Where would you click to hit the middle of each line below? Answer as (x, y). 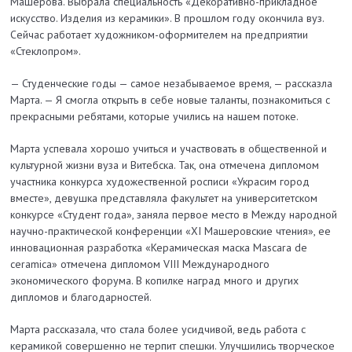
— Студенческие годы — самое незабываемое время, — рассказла (172, 84)
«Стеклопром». (46, 51)
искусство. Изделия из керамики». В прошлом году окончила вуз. (167, 18)
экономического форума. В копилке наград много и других (155, 281)
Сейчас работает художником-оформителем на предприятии (159, 35)
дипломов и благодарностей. (81, 297)
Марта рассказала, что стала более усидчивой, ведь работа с (158, 330)
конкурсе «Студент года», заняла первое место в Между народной (174, 215)
